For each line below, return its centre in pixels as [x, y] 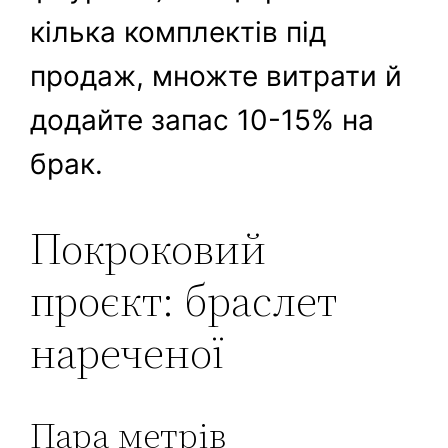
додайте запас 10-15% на [202, 120]
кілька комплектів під [178, 32]
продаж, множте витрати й [216, 76]
